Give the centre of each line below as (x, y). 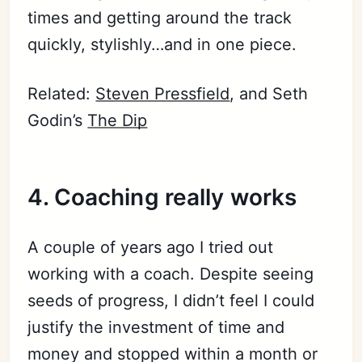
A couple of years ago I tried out (151, 247)
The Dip (118, 120)
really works (228, 197)
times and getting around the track (160, 18)
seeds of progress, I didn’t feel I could (171, 301)
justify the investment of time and (156, 327)
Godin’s (58, 120)
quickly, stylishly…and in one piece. (162, 44)
